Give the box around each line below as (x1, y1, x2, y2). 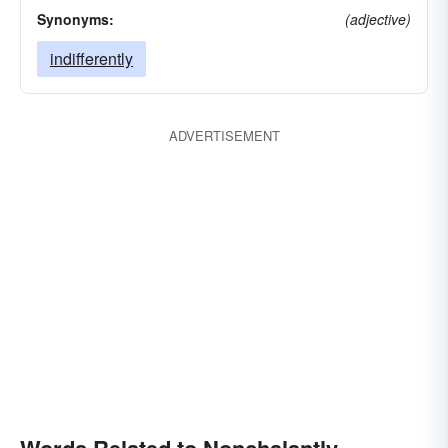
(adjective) (345, 9, 411, 29)
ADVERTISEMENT (168, 126, 280, 145)
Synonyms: (37, 9, 114, 29)
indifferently (50, 47, 133, 70)
